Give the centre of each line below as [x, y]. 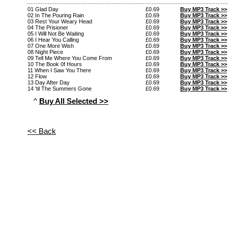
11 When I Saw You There [59, 70]
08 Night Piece [45, 52]
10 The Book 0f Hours [55, 64]
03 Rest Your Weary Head [60, 21]
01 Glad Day [43, 9]
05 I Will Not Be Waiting [56, 33]
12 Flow [37, 76]
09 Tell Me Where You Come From [70, 58]
